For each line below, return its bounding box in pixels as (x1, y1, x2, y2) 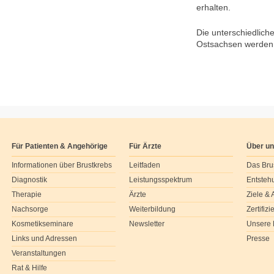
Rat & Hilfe (12, 264, 47, 272)
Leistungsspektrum (129, 176, 192, 184)
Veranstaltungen (12, 249, 66, 257)
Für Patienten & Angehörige (12, 142, 108, 150)
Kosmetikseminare (12, 220, 73, 228)
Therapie (12, 190, 42, 199)
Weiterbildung (129, 205, 176, 213)
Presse (246, 234, 270, 243)
